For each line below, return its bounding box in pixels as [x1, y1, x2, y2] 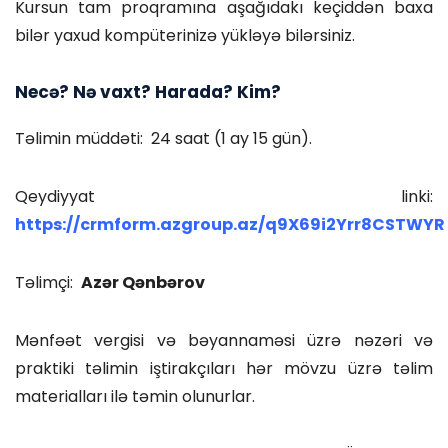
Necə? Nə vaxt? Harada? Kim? [15, 80, 281, 104]
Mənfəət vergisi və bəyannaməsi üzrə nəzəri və [15, 329, 433, 352]
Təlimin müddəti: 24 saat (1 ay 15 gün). [15, 127, 312, 150]
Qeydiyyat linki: [15, 185, 433, 208]
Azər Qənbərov [81, 271, 205, 294]
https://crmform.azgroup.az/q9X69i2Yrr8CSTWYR [15, 213, 445, 236]
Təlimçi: [15, 271, 81, 294]
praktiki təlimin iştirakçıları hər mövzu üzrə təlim [15, 357, 433, 380]
